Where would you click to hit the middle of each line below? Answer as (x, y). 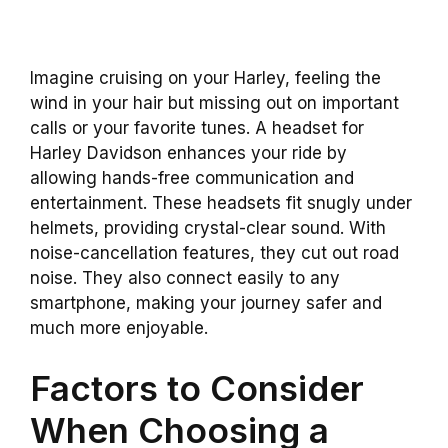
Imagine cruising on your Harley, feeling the (205, 78)
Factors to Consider (197, 387)
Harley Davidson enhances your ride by (188, 153)
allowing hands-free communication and (192, 178)
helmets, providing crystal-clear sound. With (208, 228)
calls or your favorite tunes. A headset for (197, 128)
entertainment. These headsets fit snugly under (221, 203)
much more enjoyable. (119, 328)
